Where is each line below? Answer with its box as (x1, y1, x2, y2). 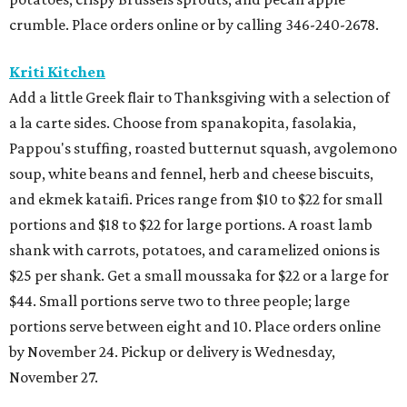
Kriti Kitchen (9, 63, 105, 82)
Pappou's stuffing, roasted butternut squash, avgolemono (9, 139, 397, 158)
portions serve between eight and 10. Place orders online (9, 317, 381, 336)
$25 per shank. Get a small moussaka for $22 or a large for (9, 266, 389, 285)
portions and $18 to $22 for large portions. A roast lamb (9, 215, 372, 234)
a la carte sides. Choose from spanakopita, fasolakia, (9, 114, 356, 133)
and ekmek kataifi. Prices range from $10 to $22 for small (9, 190, 382, 209)
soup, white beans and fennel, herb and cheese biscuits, (9, 164, 373, 184)
